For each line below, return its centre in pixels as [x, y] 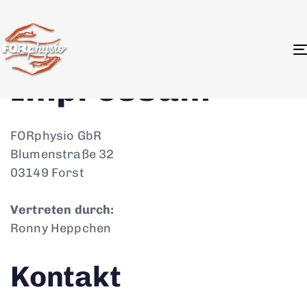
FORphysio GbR [56, 136]
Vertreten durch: [62, 210]
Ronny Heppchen [61, 228]
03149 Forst [47, 173]
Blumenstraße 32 [62, 154]
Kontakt [66, 277]
